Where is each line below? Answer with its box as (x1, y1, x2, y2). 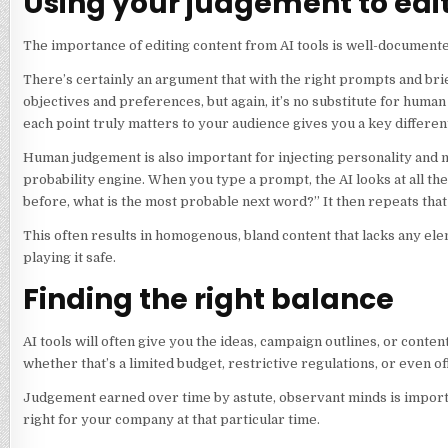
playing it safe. (22, 250, 119, 266)
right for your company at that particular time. (22, 411, 323, 427)
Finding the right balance (22, 279, 400, 319)
